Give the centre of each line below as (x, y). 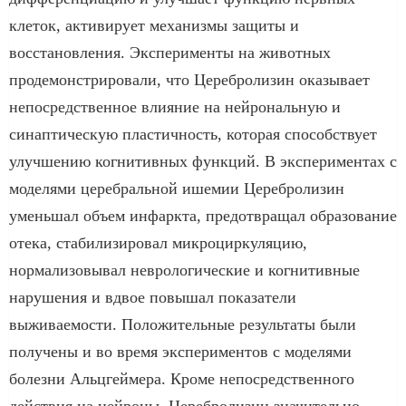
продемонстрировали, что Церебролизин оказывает (189, 79)
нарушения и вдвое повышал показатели (153, 297)
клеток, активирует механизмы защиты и (154, 25)
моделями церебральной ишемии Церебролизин (177, 188)
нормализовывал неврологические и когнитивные (184, 270)
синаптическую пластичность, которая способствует (193, 134)
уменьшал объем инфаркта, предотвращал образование (203, 215)
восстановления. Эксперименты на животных (170, 52)
